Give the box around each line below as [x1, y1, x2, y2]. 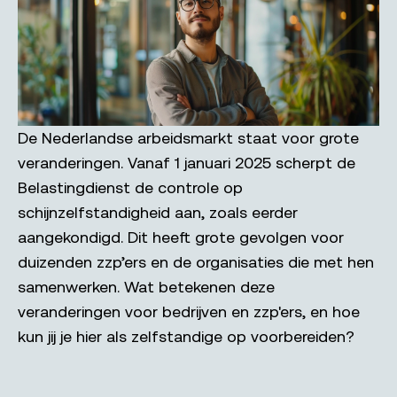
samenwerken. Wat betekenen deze [18, 276, 275, 296]
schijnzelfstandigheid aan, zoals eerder [18, 202, 298, 222]
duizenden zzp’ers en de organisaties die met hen [18, 252, 374, 271]
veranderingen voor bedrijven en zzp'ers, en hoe [18, 301, 360, 321]
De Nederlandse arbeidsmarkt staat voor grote [18, 128, 359, 147]
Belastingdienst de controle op [18, 177, 243, 197]
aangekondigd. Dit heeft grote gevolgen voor [18, 227, 344, 246]
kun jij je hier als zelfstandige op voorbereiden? [18, 326, 354, 346]
